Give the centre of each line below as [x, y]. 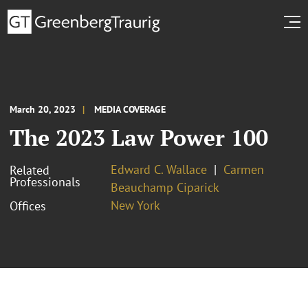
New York [135, 205]
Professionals [45, 181]
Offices [28, 206]
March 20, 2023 [43, 109]
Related [30, 170]
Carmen [244, 169]
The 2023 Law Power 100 [139, 137]
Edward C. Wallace [159, 169]
